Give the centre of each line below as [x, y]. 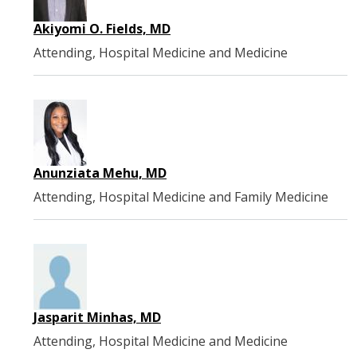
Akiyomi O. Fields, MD [102, 28]
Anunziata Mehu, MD [100, 173]
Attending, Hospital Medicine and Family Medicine [181, 196]
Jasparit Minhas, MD [97, 317]
